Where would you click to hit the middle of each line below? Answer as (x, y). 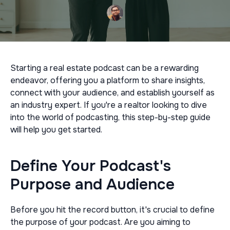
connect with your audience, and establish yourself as (112, 93)
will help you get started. (56, 130)
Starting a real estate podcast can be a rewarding (104, 68)
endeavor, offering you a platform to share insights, (108, 80)
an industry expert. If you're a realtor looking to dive (109, 105)
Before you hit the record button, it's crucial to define (112, 210)
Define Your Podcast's (91, 166)
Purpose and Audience (92, 184)
